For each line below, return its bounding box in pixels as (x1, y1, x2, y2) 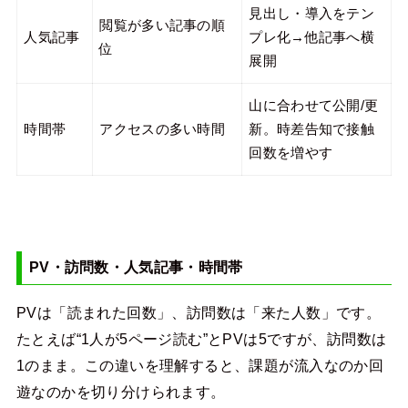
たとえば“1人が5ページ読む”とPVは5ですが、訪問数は (15, 331, 387, 348)
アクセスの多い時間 (99, 121, 226, 137)
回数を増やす (249, 145, 333, 160)
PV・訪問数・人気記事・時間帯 (28, 260, 243, 276)
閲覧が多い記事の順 (99, 17, 226, 33)
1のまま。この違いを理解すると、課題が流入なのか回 (15, 357, 384, 374)
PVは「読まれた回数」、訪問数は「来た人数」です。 (15, 304, 382, 321)
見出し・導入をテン (249, 5, 375, 21)
